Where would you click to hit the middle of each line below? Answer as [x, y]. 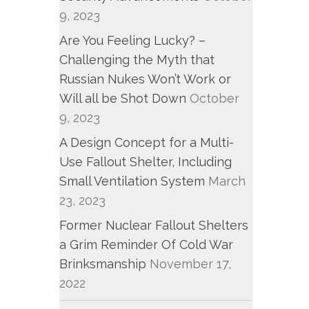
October [215, 98]
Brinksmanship [103, 264]
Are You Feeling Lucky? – [132, 40]
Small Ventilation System [132, 181]
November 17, [190, 264]
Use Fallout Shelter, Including [146, 162]
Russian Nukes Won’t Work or [145, 79]
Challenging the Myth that [137, 60]
